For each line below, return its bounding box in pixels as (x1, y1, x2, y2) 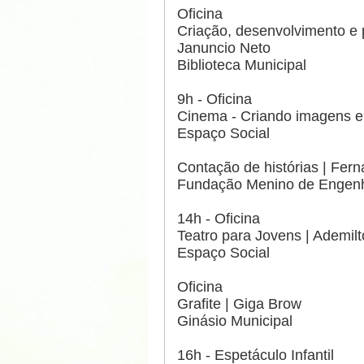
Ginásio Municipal (177, 313, 292, 330)
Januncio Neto (177, 40, 271, 57)
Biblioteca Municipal (177, 57, 306, 74)
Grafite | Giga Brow (177, 296, 301, 313)
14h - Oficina (177, 210, 260, 227)
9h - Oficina (177, 91, 252, 108)
